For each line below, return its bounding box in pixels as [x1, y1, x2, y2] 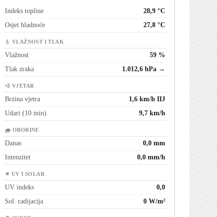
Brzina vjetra [5, 95, 40, 103]
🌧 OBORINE [5, 127, 39, 133]
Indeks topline [5, 7, 44, 15]
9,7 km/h [139, 109, 165, 117]
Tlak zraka [5, 65, 34, 73]
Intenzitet [5, 154, 31, 161]
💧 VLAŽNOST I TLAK [5, 39, 64, 45]
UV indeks [5, 184, 34, 191]
